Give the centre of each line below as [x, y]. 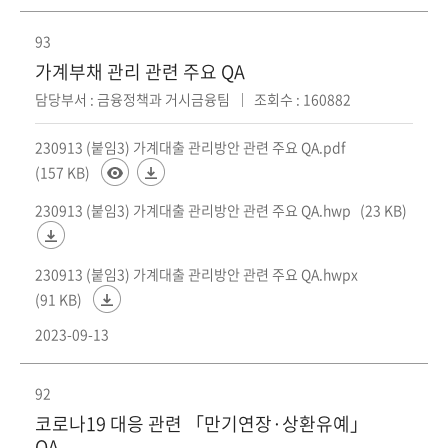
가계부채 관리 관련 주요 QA [140, 71]
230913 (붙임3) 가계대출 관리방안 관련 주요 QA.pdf [190, 146]
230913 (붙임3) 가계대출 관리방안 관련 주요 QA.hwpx [196, 273]
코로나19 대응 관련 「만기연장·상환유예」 [201, 423]
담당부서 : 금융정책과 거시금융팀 [132, 98]
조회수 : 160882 [302, 98]
